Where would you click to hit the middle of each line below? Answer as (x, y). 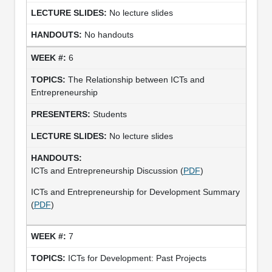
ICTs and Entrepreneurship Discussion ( (107, 170)
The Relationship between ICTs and (136, 79)
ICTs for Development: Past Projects (137, 258)
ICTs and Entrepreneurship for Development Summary (135, 192)
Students (110, 114)
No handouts (109, 34)
